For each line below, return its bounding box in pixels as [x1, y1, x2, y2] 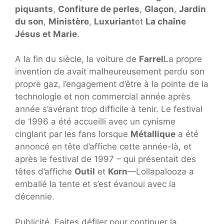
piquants [15, 3, 53, 14]
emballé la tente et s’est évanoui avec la [15, 179, 176, 189]
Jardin [179, 3, 206, 14]
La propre [163, 54, 202, 64]
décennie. [15, 191, 54, 202]
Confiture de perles [58, 3, 139, 14]
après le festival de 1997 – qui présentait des [15, 154, 196, 164]
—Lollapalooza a [127, 166, 194, 177]
